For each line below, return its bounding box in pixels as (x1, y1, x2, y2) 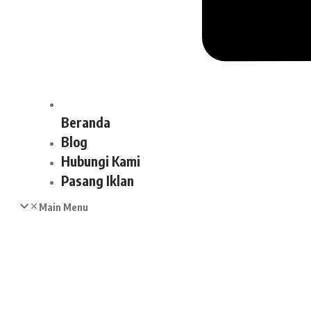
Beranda (61, 113, 110, 131)
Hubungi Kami (61, 152, 140, 169)
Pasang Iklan (61, 171, 134, 189)
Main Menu (39, 201, 88, 213)
